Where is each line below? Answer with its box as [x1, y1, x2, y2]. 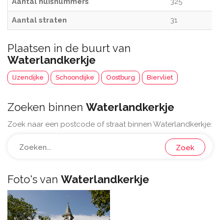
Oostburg [106, 74, 135, 81]
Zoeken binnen [7, 101, 86, 113]
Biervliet [147, 74, 173, 81]
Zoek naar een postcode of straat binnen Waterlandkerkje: [7, 120, 212, 129]
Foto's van [7, 173, 61, 186]
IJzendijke [12, 74, 44, 81]
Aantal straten [12, 16, 67, 25]
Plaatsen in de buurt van [7, 42, 131, 55]
